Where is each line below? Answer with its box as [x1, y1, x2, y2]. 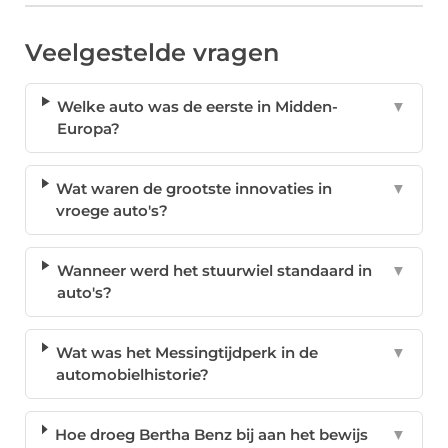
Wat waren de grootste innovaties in [56, 179, 333, 199]
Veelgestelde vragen [25, 38, 279, 68]
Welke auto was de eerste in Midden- [57, 97, 339, 117]
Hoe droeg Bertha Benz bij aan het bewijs [54, 425, 368, 445]
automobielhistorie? [55, 365, 209, 385]
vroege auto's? [56, 201, 169, 221]
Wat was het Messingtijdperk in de [55, 343, 318, 363]
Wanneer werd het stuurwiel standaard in [56, 261, 372, 281]
